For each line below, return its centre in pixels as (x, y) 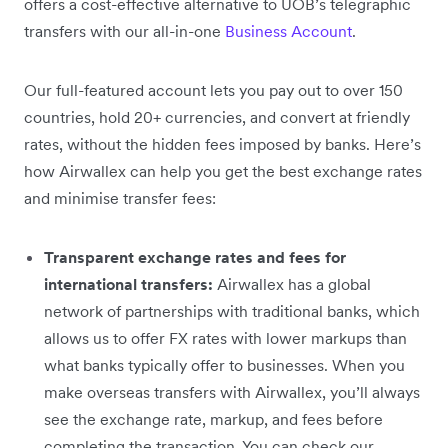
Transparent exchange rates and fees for (195, 257)
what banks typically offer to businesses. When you (224, 365)
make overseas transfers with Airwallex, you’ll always (232, 392)
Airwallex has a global (294, 284)
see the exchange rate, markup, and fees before (213, 419)
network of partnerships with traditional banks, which (232, 311)
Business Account (288, 31)
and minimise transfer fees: (120, 198)
